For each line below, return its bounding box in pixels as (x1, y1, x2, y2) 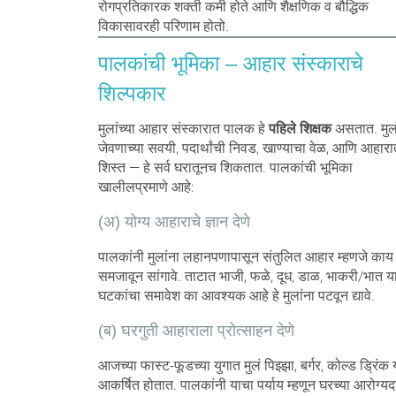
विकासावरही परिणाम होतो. (97, 17, 229, 34)
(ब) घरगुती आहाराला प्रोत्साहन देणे (97, 321, 294, 339)
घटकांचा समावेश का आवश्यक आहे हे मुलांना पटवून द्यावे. (97, 286, 375, 304)
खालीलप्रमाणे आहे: (97, 178, 194, 195)
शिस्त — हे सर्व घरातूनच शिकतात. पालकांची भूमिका (97, 158, 353, 176)
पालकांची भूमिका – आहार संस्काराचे (97, 50, 363, 75)
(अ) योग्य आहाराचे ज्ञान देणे (97, 212, 250, 231)
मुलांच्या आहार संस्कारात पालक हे (97, 119, 269, 137)
